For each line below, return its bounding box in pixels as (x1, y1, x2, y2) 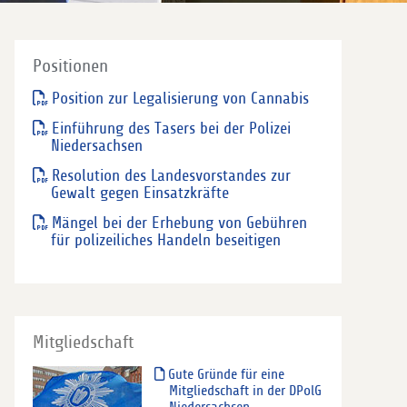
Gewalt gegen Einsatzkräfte (51, 184, 229, 202)
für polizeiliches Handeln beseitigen (51, 231, 281, 249)
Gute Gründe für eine (164, 365, 285, 382)
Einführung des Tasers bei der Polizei (52, 119, 291, 137)
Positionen (33, 55, 108, 76)
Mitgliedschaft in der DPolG (169, 382, 323, 399)
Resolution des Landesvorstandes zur (52, 166, 291, 184)
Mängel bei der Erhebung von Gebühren (52, 213, 307, 232)
